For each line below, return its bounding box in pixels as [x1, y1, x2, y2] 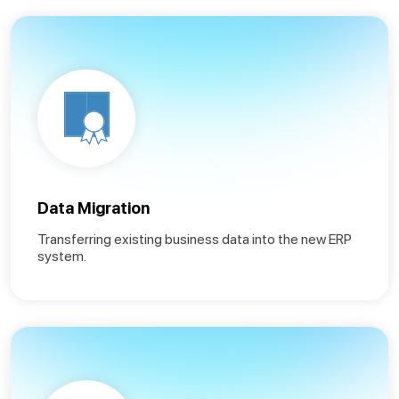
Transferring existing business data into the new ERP [37, 230, 352, 248]
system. [37, 247, 86, 265]
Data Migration [37, 198, 150, 217]
